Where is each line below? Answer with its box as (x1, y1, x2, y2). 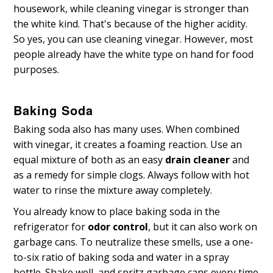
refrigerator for (13, 220, 88, 234)
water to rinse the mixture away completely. (13, 183, 213, 197)
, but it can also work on (148, 220, 258, 234)
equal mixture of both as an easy (13, 153, 166, 167)
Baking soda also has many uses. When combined (13, 122, 240, 136)
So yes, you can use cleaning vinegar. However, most (13, 32, 253, 46)
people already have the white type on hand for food (13, 48, 254, 62)
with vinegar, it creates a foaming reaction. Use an (13, 138, 243, 152)
